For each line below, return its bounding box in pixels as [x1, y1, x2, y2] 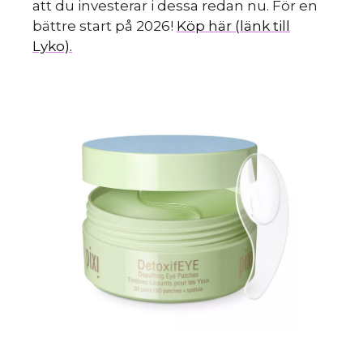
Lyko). [32, 37, 72, 54]
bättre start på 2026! [32, 17, 177, 34]
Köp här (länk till [177, 17, 290, 34]
